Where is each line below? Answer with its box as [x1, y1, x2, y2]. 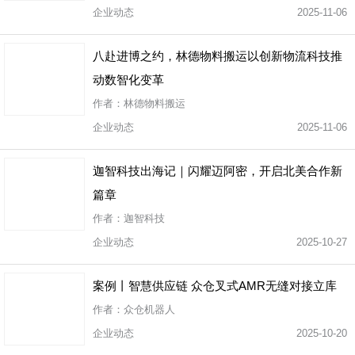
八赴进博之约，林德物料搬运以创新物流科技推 [93, 49, 342, 63]
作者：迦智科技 [93, 212, 171, 224]
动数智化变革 [93, 73, 164, 86]
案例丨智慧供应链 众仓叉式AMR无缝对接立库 [93, 279, 337, 292]
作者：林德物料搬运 [93, 97, 192, 109]
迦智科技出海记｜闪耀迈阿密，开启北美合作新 [93, 164, 342, 177]
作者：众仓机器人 [93, 303, 181, 315]
